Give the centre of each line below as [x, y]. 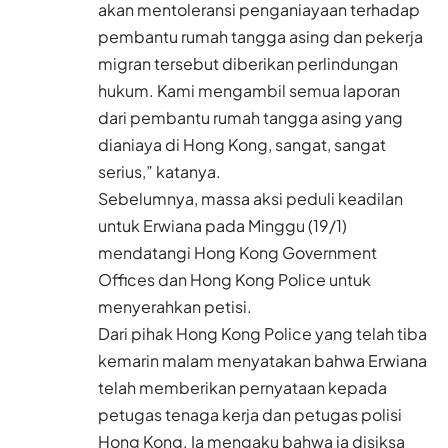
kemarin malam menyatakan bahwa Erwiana [262, 361]
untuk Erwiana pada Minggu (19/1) [222, 226]
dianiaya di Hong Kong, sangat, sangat [242, 145]
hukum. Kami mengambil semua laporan [249, 91]
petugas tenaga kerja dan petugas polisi [250, 415]
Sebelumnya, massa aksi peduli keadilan [250, 199]
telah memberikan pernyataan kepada [242, 388]
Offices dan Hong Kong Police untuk [234, 280]
